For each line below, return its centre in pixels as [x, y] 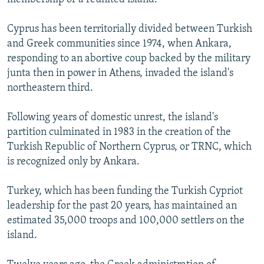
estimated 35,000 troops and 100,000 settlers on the [126, 220]
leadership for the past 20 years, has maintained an [122, 206]
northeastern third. [50, 88]
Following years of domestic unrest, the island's [113, 117]
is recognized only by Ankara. [73, 161]
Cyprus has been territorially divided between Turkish [130, 29]
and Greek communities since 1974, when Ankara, [119, 44]
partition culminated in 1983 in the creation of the [119, 132]
